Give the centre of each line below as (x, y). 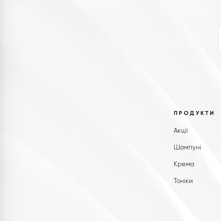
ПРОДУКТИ (194, 114)
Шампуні (187, 148)
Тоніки (183, 182)
